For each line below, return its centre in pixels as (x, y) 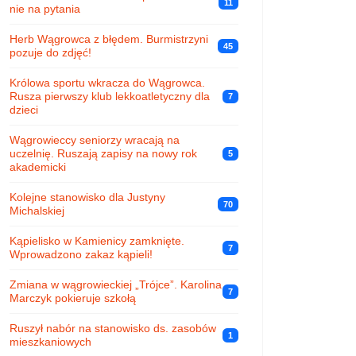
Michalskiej (37, 210)
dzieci (24, 109)
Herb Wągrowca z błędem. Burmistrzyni (109, 39)
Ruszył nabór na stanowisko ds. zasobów (113, 328)
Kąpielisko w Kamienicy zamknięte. (97, 240)
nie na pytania (45, 8)
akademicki (38, 166)
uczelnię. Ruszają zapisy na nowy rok (103, 153)
